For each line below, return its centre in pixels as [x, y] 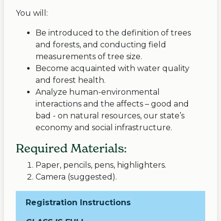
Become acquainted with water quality [112, 69]
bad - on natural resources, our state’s [110, 116]
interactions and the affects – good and [112, 104]
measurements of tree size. [89, 57]
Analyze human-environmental [98, 92]
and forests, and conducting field [101, 45]
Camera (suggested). [76, 177]
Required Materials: [71, 148]
